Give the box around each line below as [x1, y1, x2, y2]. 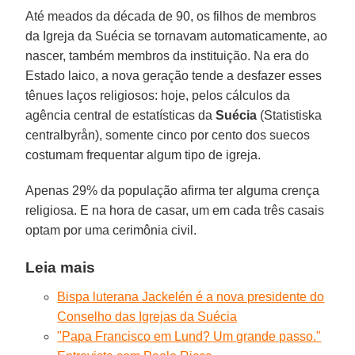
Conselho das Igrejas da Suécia [57, 310, 238, 324]
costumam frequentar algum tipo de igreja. [25, 148, 261, 162]
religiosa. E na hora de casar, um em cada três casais [25, 204, 325, 218]
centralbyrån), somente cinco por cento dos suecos [25, 128, 311, 143]
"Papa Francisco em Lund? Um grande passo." [57, 330, 322, 344]
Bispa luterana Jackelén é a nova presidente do [57, 290, 325, 304]
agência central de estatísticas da [25, 109, 216, 123]
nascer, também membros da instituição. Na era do [25, 49, 310, 63]
